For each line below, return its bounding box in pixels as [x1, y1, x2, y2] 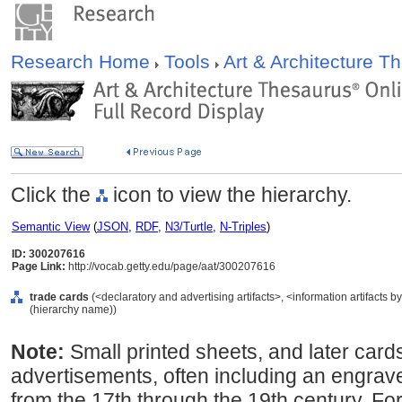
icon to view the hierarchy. [108, 183, 352, 206]
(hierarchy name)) [30, 303, 117, 316]
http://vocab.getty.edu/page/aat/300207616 [66, 260, 275, 273]
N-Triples [220, 220, 267, 233]
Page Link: [12, 260, 66, 273]
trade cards [30, 291, 89, 303]
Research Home [11, 51, 155, 72]
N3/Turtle [165, 220, 213, 233]
